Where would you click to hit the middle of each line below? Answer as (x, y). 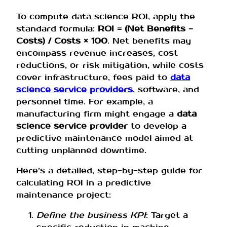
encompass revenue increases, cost (97, 53)
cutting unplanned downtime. (81, 150)
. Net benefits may (149, 41)
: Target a (167, 215)
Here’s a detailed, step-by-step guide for (109, 170)
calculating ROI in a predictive (84, 182)
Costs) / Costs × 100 (62, 41)
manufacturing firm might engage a (97, 113)
